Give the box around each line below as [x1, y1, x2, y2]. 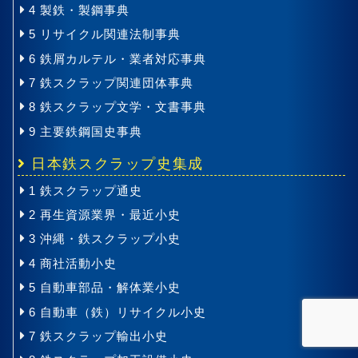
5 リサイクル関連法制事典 [28, 27, 181, 42]
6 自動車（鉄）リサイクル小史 [28, 304, 206, 319]
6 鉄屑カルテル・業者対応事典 [28, 51, 206, 66]
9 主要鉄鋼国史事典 [28, 124, 142, 138]
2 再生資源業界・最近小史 [28, 208, 181, 222]
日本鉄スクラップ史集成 [26, 156, 204, 173]
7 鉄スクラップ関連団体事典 [28, 76, 193, 90]
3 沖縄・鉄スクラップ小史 [28, 232, 181, 246]
